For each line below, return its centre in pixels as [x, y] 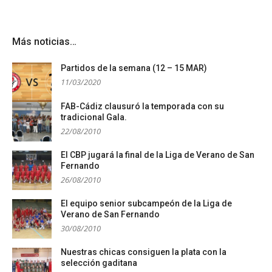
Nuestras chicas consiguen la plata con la [144, 252]
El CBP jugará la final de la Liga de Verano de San [158, 155]
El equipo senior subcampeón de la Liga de [146, 203]
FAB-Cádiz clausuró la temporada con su [142, 106]
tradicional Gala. [94, 117]
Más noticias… [44, 41]
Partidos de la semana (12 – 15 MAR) [134, 68]
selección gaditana [99, 263]
